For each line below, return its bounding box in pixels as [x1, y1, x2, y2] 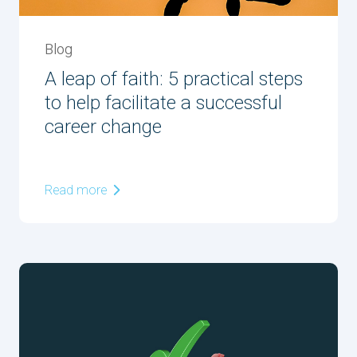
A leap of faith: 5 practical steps [45, 65, 303, 93]
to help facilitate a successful [45, 89, 282, 117]
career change [45, 113, 162, 141]
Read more [45, 181, 110, 200]
